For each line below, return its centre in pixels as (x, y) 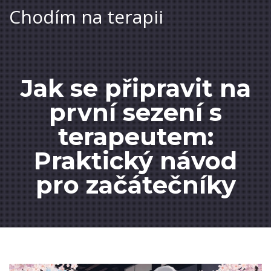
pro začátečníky (135, 185)
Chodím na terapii (86, 17)
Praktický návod (135, 161)
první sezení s (135, 112)
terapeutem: (135, 136)
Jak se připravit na (135, 88)
